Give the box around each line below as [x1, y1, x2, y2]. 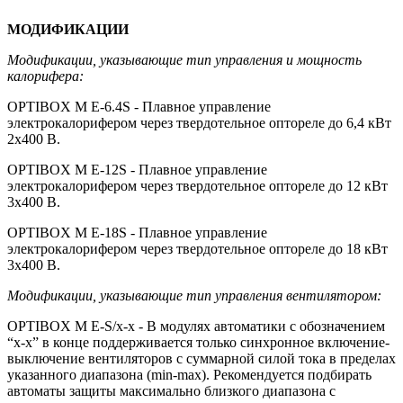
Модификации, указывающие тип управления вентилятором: [7, 287, 381, 303]
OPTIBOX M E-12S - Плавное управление [7, 161, 267, 177]
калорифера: [7, 67, 84, 84]
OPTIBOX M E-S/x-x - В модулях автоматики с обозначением [7, 318, 385, 334]
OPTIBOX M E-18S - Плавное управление [7, 224, 267, 240]
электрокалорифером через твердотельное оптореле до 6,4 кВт [7, 114, 391, 130]
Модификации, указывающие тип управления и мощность [7, 51, 362, 67]
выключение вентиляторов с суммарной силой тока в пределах [7, 350, 396, 366]
